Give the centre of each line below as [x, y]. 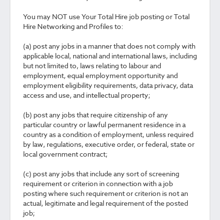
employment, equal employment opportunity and [100, 75]
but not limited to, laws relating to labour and [92, 66]
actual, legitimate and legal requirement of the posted [106, 203]
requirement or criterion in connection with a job [98, 183]
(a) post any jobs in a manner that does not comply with [109, 46]
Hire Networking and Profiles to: [73, 26]
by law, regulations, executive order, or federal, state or [109, 144]
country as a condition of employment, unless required [108, 134]
